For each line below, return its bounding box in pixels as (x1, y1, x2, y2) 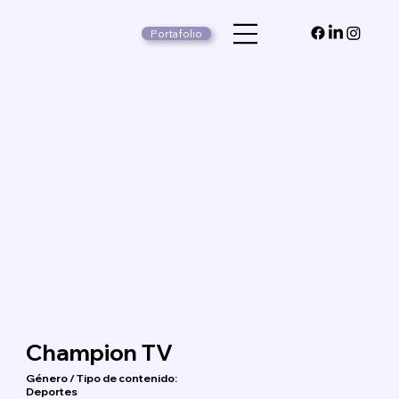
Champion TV (25, 338, 173, 366)
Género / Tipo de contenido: (25, 370, 177, 385)
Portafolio (150, 26, 202, 40)
